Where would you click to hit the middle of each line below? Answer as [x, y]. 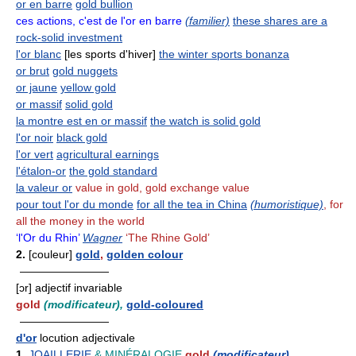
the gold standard [113, 170]
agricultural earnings [108, 154]
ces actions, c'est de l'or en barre [99, 20]
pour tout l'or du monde [75, 204]
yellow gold [88, 87]
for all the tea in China [192, 204]
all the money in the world [80, 221]
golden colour [145, 254]
